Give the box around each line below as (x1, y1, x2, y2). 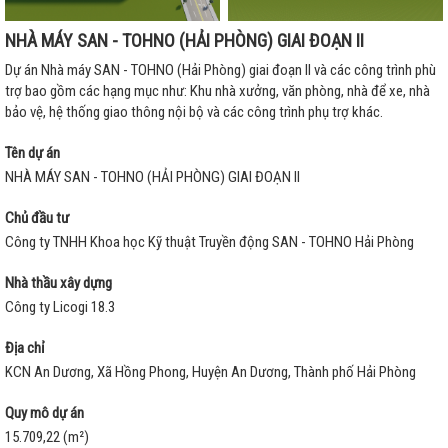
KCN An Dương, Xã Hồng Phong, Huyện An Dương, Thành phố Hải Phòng (5, 363, 416, 382)
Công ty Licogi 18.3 (5, 298, 115, 317)
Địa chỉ (5, 339, 45, 358)
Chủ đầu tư (5, 209, 69, 228)
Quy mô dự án (5, 404, 84, 423)
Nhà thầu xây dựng (5, 274, 112, 293)
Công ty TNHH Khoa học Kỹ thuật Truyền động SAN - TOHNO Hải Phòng (5, 233, 414, 252)
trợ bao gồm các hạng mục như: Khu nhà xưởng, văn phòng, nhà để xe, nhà (5, 82, 430, 101)
